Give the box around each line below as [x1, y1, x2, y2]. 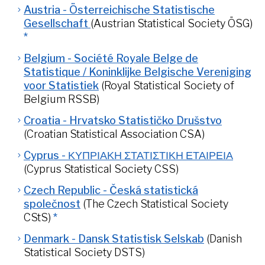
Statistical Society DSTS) [24, 246, 145, 258]
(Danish [206, 232, 242, 245]
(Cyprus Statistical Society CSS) [24, 163, 179, 175]
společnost [24, 198, 80, 210]
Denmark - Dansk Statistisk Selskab [24, 232, 204, 245]
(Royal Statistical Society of [101, 79, 234, 92]
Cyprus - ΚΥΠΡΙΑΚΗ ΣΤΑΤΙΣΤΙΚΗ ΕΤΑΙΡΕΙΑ [24, 149, 233, 161]
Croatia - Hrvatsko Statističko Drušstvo [24, 114, 222, 127]
